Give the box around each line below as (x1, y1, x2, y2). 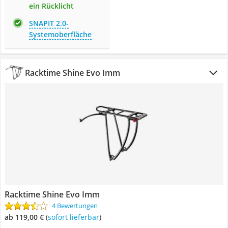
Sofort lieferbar (51, 212, 99, 222)
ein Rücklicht (29, 1, 74, 11)
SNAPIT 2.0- (29, 18, 69, 28)
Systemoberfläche (29, 30, 92, 39)
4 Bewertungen (52, 201, 98, 210)
